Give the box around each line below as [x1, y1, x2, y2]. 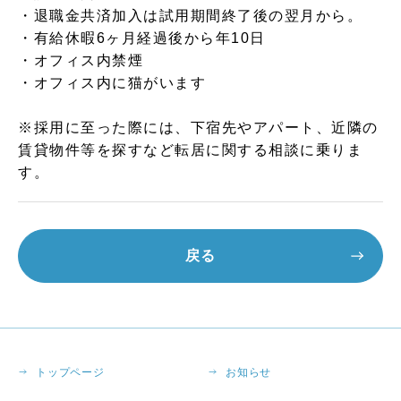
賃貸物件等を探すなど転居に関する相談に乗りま [18, 142, 363, 158]
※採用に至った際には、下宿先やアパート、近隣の [18, 120, 379, 135]
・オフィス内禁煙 [18, 53, 144, 68]
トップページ [36, 366, 105, 379]
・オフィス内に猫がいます [18, 75, 207, 90]
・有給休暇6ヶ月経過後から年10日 [18, 30, 266, 46]
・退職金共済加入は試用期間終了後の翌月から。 [18, 8, 363, 23]
